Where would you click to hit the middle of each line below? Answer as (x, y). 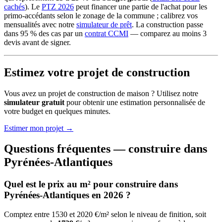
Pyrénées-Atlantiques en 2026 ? (67, 195)
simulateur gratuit (34, 102)
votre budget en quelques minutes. (57, 111)
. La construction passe (167, 24)
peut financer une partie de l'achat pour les (140, 6)
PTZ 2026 (58, 6)
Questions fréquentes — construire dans (106, 149)
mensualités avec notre (40, 24)
